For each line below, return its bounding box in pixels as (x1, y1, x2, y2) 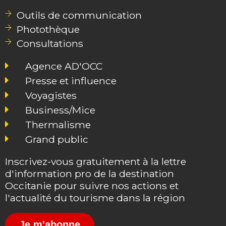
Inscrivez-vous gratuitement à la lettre (5, 155, 186, 167)
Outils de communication (16, 9, 142, 21)
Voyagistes (25, 89, 77, 101)
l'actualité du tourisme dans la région (5, 191, 185, 204)
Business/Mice (25, 103, 95, 116)
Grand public (25, 133, 88, 145)
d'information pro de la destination (5, 167, 174, 180)
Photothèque (16, 23, 80, 35)
